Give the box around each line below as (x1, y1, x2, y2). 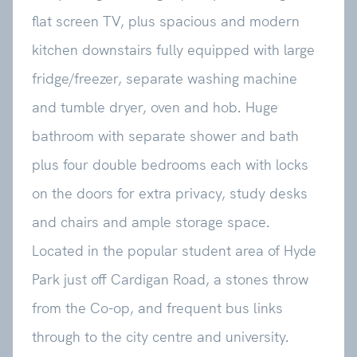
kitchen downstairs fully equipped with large (32, 40, 315, 59)
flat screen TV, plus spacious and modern (32, 11, 300, 30)
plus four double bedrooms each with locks (32, 155, 308, 174)
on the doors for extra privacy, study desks (32, 183, 308, 202)
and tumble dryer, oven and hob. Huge (32, 97, 278, 116)
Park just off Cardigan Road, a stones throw (32, 269, 308, 288)
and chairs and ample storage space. (32, 212, 270, 231)
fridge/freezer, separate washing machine (32, 69, 297, 88)
